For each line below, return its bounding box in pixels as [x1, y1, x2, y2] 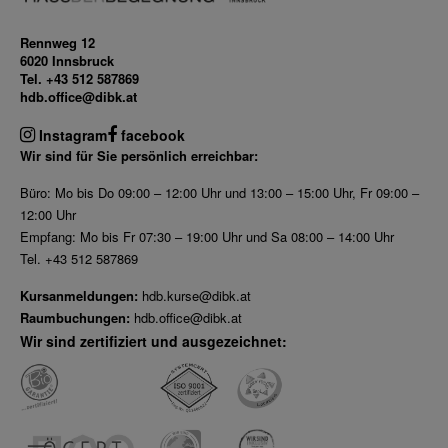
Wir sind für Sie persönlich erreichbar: [20, 146, 258, 166]
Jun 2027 [215, 78, 274, 97]
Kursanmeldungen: [20, 286, 138, 306]
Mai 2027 [215, 52, 277, 71]
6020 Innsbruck [20, 51, 114, 71]
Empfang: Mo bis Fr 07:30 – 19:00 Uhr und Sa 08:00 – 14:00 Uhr [20, 227, 394, 247]
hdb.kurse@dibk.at [142, 286, 251, 306]
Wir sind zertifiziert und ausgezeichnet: [20, 331, 287, 352]
